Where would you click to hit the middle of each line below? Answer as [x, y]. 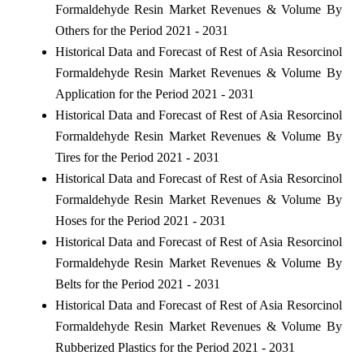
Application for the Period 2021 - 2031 [154, 93]
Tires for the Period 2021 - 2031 [137, 157]
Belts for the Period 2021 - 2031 [137, 284]
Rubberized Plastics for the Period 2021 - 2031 [175, 347]
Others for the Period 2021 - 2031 [141, 30]
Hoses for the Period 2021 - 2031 [140, 220]
